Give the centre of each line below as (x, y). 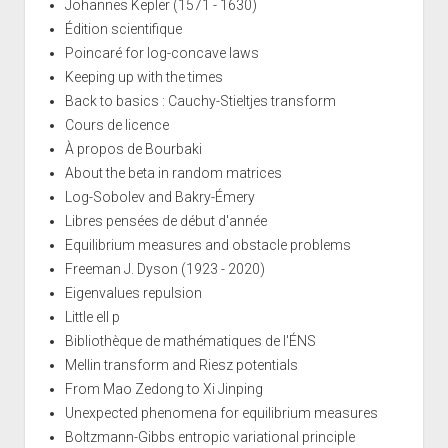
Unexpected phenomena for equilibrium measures (221, 412)
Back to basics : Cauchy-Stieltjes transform (200, 100)
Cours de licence (116, 124)
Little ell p (92, 316)
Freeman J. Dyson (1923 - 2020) (164, 268)
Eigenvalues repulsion (133, 292)
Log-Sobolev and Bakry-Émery (159, 196)
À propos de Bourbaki (133, 148)
